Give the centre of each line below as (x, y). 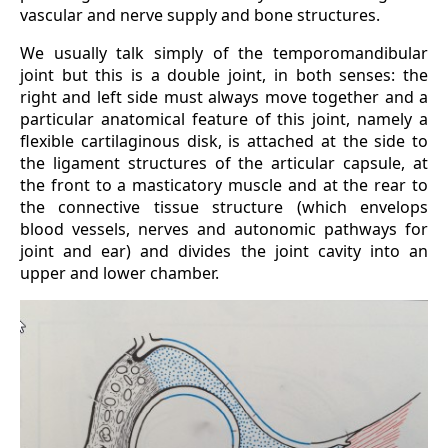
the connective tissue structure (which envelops (224, 206)
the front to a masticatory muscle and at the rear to (224, 184)
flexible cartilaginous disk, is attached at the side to (224, 140)
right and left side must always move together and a (224, 96)
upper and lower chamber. (119, 272)
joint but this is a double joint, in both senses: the (224, 74)
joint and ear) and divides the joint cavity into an (224, 250)
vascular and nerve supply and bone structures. (200, 14)
